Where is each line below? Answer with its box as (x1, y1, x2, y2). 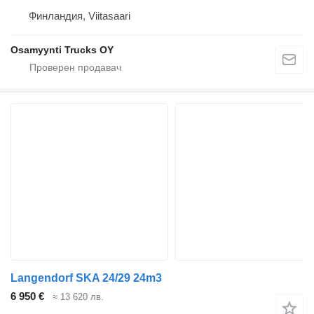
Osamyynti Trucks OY (11, 44, 114, 56)
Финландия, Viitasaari (29, 10, 130, 22)
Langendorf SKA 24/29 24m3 (11, 272, 162, 285)
